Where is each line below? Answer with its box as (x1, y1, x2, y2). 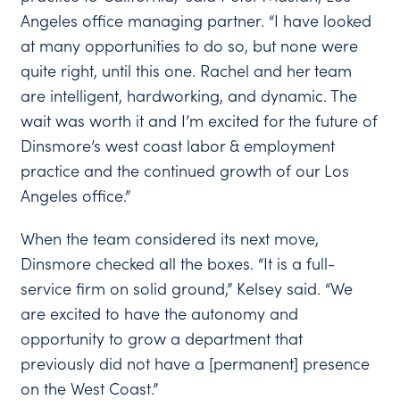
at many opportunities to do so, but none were (21, 35, 359, 56)
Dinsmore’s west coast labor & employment (21, 135, 336, 156)
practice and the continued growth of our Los (21, 160, 350, 181)
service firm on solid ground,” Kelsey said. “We (21, 278, 354, 299)
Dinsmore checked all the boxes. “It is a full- (21, 253, 336, 274)
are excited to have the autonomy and (21, 303, 299, 324)
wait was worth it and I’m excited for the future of (21, 110, 379, 131)
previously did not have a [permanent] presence (21, 353, 371, 374)
